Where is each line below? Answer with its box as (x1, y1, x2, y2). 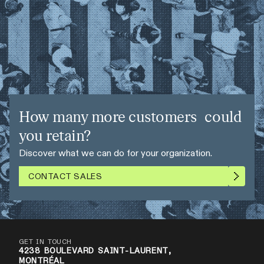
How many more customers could (19, 108, 242, 127)
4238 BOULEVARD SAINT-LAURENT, (19, 247, 172, 256)
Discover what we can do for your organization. (19, 147, 212, 159)
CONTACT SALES (28, 171, 103, 182)
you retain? (19, 127, 91, 146)
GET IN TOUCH (19, 239, 72, 246)
